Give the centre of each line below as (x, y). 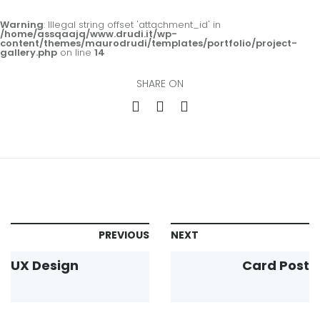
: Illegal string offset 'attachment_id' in (132, 25)
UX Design (45, 265)
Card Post (276, 265)
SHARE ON (160, 84)
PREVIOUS (124, 235)
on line (76, 52)
